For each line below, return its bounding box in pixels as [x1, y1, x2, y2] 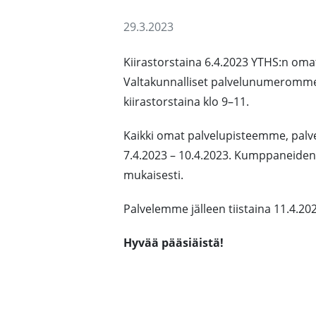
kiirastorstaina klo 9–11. [123, 94, 249, 109]
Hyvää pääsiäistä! [123, 235, 224, 250]
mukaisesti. [123, 167, 183, 183]
